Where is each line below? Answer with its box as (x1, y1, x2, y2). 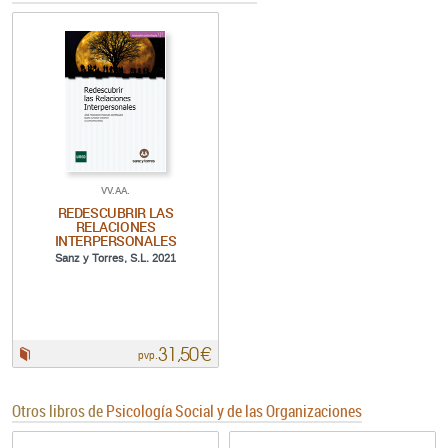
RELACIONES (75, 216, 156, 236)
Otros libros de (12, 399, 106, 422)
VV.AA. (100, 182, 130, 197)
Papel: (33, 345, 59, 361)
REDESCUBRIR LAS (57, 202, 174, 222)
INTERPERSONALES (54, 230, 177, 250)
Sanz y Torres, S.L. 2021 (54, 251, 176, 265)
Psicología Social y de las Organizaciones (106, 399, 362, 422)
